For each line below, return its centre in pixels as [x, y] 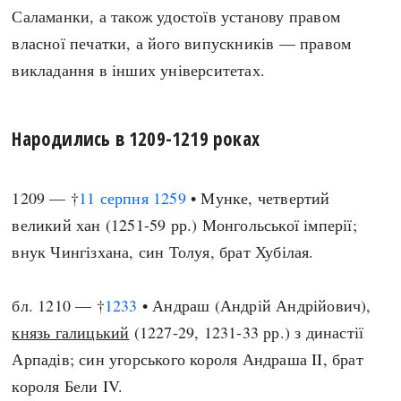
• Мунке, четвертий [258, 198]
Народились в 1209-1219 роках [136, 138]
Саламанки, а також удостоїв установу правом [176, 16]
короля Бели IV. [68, 386]
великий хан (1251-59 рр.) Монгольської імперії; [184, 225]
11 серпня [114, 198]
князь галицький [71, 332]
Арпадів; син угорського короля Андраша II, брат [188, 359]
